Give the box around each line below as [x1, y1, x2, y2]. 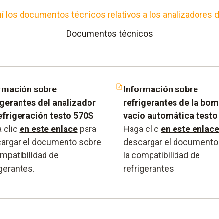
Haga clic [123, 123, 161, 134]
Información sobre [123, 84, 198, 94]
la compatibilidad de [123, 150, 200, 160]
